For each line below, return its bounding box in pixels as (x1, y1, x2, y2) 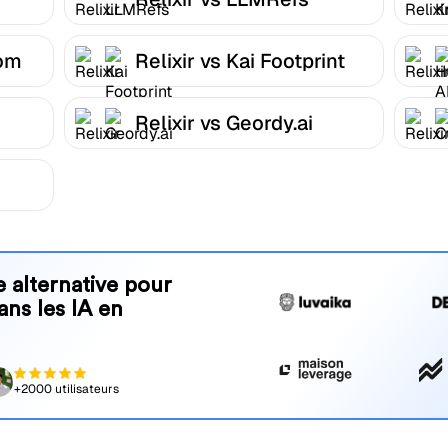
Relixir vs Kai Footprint (135, 48, 345, 75)
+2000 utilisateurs (13, 381, 119, 398)
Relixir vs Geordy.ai (135, 110, 313, 137)
